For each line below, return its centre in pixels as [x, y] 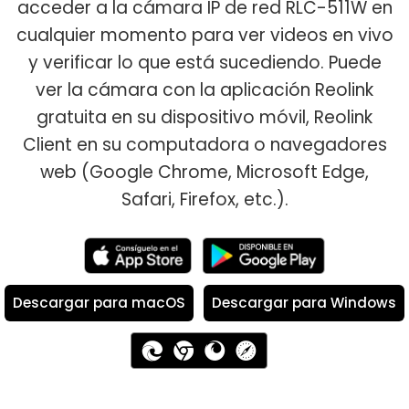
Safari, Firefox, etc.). [204, 199]
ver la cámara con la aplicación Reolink [204, 89]
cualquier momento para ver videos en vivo [204, 35]
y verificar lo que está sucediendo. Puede [204, 62]
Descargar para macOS [99, 303]
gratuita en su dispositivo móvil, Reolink [204, 117]
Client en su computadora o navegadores [204, 144]
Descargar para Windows [304, 303]
